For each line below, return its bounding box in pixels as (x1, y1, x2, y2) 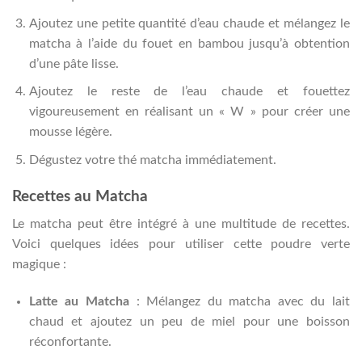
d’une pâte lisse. (28, 57, 119, 70)
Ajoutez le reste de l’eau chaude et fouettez (28, 85, 350, 99)
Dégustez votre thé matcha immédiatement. (28, 153, 276, 166)
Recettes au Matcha (12, 188, 148, 204)
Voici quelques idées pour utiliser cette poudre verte (12, 238, 350, 251)
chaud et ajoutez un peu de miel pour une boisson (28, 315, 350, 329)
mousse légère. (28, 125, 112, 139)
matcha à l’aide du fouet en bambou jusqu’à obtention (28, 36, 350, 50)
